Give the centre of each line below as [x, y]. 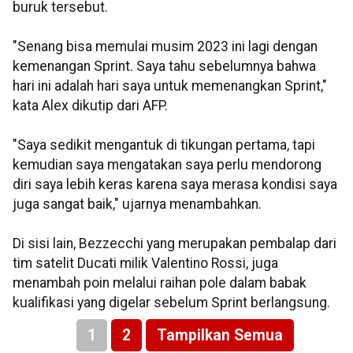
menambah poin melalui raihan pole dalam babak [160, 283]
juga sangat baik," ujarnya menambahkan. [137, 204]
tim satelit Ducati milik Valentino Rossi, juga [145, 264]
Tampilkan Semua [219, 336]
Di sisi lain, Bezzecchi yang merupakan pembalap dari [175, 244]
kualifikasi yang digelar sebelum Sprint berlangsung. [171, 303]
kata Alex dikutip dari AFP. [90, 106]
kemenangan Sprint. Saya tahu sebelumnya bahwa [164, 67]
